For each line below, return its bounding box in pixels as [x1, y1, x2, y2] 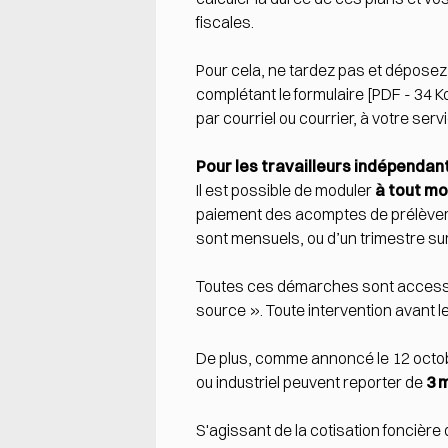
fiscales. [196, 12, 254, 33]
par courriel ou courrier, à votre [196, 108, 412, 129]
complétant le [196, 84, 294, 105]
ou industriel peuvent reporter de [196, 372, 426, 393]
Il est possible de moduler [196, 180, 375, 201]
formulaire [294, 84, 364, 105]
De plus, [196, 348, 255, 369]
